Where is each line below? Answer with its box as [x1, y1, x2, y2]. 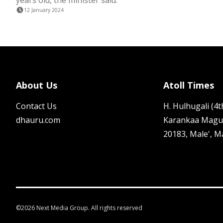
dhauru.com [16, 114, 60, 125]
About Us [16, 79, 57, 91]
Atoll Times [163, 79, 214, 91]
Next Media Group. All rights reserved [35, 204, 142, 212]
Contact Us [16, 101, 57, 111]
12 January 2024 [24, 6, 64, 13]
